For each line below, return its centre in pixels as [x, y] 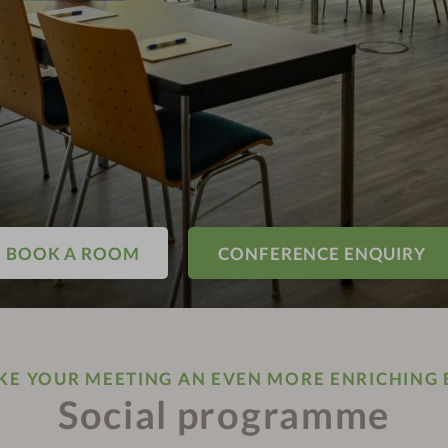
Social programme [224, 414]
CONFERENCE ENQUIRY [322, 253]
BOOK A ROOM [73, 253]
